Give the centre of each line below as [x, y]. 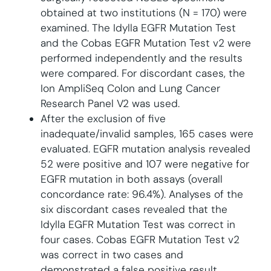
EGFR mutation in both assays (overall [131, 179]
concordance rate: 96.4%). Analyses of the [142, 194]
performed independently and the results [141, 58]
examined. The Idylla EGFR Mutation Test [138, 28]
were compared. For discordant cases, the [142, 73]
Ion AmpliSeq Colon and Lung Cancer [130, 88]
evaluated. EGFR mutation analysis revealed [145, 149]
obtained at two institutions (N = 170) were [143, 12]
